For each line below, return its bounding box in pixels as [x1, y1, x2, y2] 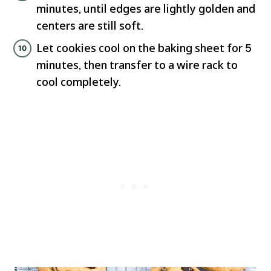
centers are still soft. [36, 18, 143, 33]
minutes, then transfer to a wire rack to [36, 57, 238, 73]
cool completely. [36, 74, 121, 90]
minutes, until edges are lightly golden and [36, 1, 255, 16]
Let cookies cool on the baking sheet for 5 [36, 41, 252, 56]
